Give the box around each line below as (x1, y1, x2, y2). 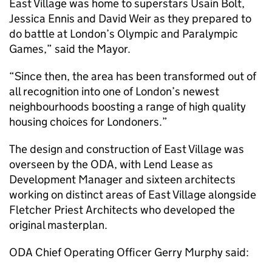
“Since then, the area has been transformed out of (9, 69, 256, 83)
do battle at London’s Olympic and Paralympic (9, 27, 238, 41)
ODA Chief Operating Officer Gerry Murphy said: (9, 245, 249, 259)
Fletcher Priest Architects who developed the (9, 203, 235, 217)
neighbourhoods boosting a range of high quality (9, 100, 246, 114)
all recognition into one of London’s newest (9, 84, 219, 98)
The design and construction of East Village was (9, 142, 244, 156)
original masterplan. (9, 218, 107, 232)
